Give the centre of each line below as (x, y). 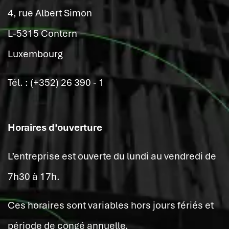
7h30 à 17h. (34, 177)
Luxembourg (35, 54)
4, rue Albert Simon (50, 13)
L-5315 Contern (42, 34)
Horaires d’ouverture (55, 128)
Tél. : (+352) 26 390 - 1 (56, 83)
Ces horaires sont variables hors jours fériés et (111, 205)
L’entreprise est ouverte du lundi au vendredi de (112, 156)
